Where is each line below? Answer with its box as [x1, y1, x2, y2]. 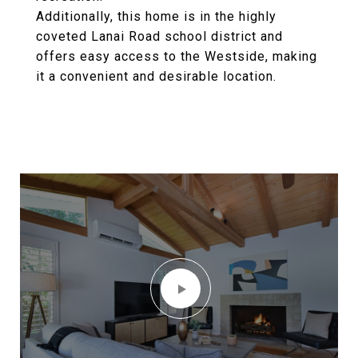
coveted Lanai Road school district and [36, 29, 283, 44]
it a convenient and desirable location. [36, 69, 276, 84]
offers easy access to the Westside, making [36, 49, 317, 64]
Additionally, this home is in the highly [36, 9, 276, 24]
